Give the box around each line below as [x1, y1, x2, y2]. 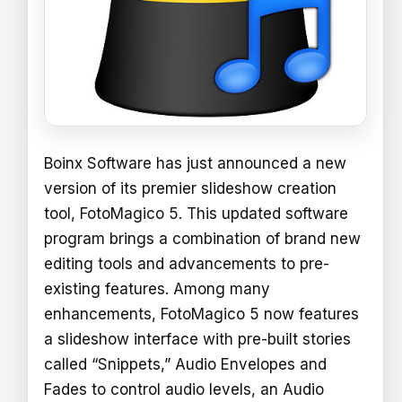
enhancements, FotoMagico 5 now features [44, 305, 359, 324]
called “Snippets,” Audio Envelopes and [44, 355, 327, 374]
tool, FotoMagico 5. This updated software [44, 205, 348, 223]
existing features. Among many [44, 280, 270, 299]
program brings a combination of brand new [44, 230, 361, 249]
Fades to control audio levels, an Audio [44, 380, 324, 399]
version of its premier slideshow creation [44, 179, 336, 198]
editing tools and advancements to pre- [44, 255, 329, 274]
